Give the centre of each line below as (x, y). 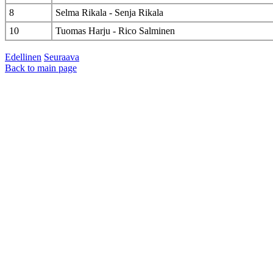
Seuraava (62, 57)
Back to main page (41, 68)
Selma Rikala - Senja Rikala (109, 13)
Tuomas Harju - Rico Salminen (115, 31)
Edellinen (23, 57)
